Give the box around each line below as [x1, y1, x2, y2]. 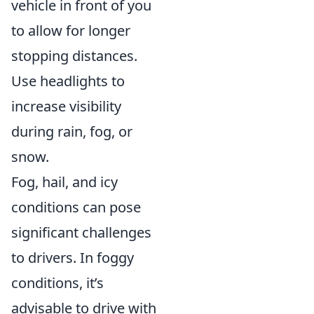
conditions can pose [11, 198, 141, 217]
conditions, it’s [11, 273, 104, 293]
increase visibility [11, 97, 121, 116]
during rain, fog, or [11, 122, 132, 142]
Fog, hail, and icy [11, 172, 118, 192]
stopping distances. [11, 46, 137, 66]
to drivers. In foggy [11, 248, 134, 268]
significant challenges [11, 223, 151, 243]
